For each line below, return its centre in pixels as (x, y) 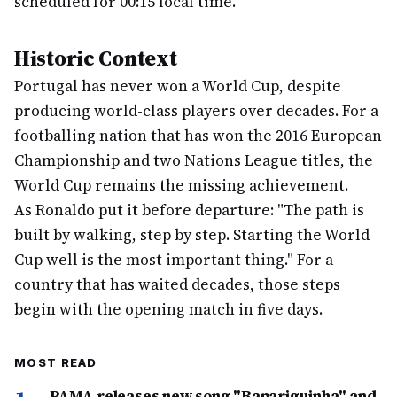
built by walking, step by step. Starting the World (192, 235)
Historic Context (96, 58)
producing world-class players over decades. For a (196, 111)
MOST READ (56, 362)
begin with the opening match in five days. (168, 309)
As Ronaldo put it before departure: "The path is (189, 210)
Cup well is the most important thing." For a (174, 260)
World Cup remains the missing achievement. (181, 185)
